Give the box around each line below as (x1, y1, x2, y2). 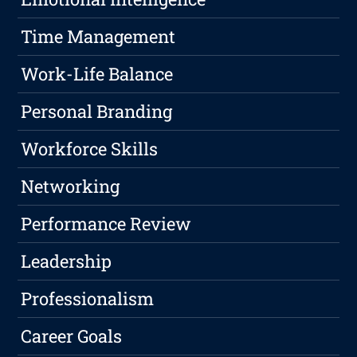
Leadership (21, 249, 112, 273)
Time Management (21, 25, 176, 49)
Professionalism (21, 287, 155, 311)
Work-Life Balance (21, 62, 174, 86)
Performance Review (21, 212, 192, 236)
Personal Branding (21, 100, 173, 124)
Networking (21, 175, 120, 198)
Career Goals (21, 324, 123, 348)
